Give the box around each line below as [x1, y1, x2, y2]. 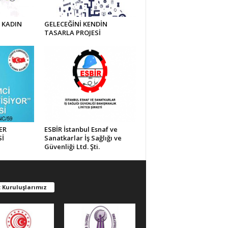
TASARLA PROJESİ [44, 28, 101, 38]
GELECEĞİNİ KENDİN [44, 19, 107, 29]
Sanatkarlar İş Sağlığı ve [44, 133, 122, 143]
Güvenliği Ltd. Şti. [44, 142, 100, 152]
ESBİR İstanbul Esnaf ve [44, 125, 118, 134]
